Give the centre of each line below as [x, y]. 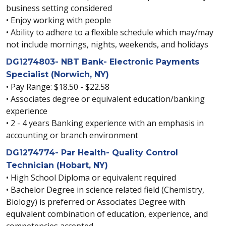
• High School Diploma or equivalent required [91, 178]
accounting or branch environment [72, 135]
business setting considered [59, 8]
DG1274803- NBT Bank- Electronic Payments [103, 62]
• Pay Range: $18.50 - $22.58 [58, 87]
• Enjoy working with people [59, 20]
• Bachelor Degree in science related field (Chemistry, [105, 190]
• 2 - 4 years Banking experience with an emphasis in [105, 123]
